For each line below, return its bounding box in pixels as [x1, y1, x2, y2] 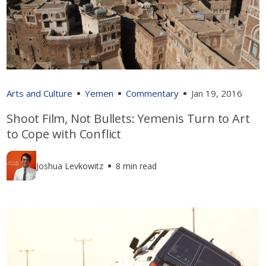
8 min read [116, 160, 157, 172]
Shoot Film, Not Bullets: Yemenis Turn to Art [7, 110, 250, 127]
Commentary [126, 87, 179, 100]
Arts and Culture [7, 87, 73, 100]
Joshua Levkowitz [36, 160, 104, 172]
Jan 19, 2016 [191, 87, 243, 100]
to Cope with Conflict [7, 126, 122, 142]
